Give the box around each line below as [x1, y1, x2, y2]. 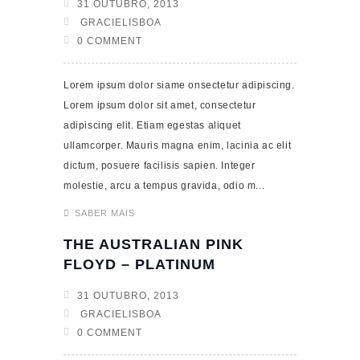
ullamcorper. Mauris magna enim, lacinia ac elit [63, 140, 292, 151]
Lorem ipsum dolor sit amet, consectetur [63, 100, 256, 111]
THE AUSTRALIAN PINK [63, 236, 243, 252]
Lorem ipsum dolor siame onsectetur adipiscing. [63, 80, 295, 91]
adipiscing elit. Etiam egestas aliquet [63, 120, 241, 131]
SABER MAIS [75, 208, 135, 218]
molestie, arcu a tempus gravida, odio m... [63, 180, 265, 191]
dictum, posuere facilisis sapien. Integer [63, 160, 256, 171]
